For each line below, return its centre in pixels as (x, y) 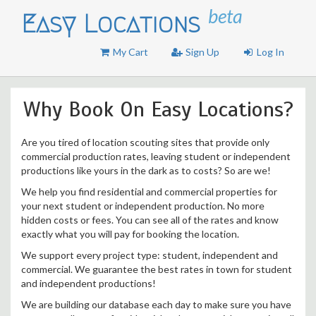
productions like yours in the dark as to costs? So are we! (146, 170)
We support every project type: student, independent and (150, 255)
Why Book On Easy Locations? (158, 109)
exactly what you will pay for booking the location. (130, 234)
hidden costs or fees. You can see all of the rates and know (150, 220)
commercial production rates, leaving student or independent (156, 156)
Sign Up (201, 52)
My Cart (129, 52)
